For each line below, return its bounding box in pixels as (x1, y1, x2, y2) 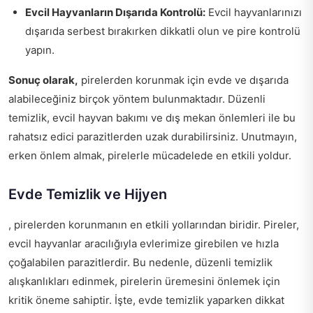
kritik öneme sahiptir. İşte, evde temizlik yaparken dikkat (8, 293, 284, 307)
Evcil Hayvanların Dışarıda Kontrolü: (25, 6, 205, 20)
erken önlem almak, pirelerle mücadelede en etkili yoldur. (8, 149, 291, 163)
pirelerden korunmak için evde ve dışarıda (78, 73, 289, 87)
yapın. (25, 43, 54, 57)
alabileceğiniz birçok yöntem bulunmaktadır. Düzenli (8, 92, 265, 106)
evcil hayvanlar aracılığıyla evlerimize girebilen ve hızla (8, 237, 279, 251)
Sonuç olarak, (8, 73, 78, 87)
